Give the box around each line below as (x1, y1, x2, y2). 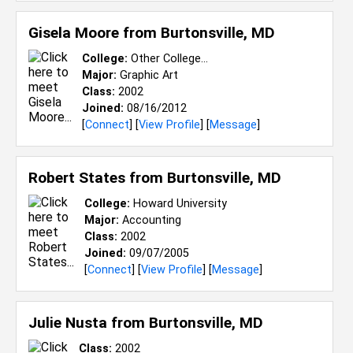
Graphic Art (117, 69, 178, 82)
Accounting (119, 214, 181, 227)
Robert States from (28, 169, 167, 187)
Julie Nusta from (28, 314, 149, 332)
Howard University (130, 197, 227, 210)
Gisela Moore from (28, 24, 161, 42)
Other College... (128, 52, 208, 65)
